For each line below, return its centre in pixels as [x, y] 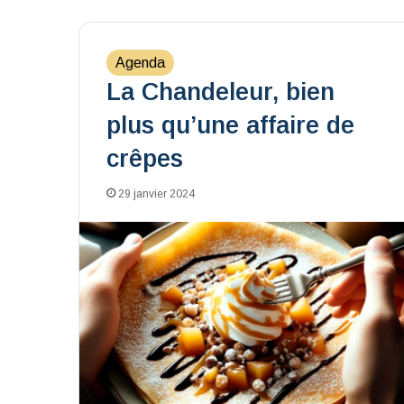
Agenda [140, 63]
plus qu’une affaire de [230, 125]
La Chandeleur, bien [220, 92]
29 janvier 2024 [156, 194]
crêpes [145, 159]
